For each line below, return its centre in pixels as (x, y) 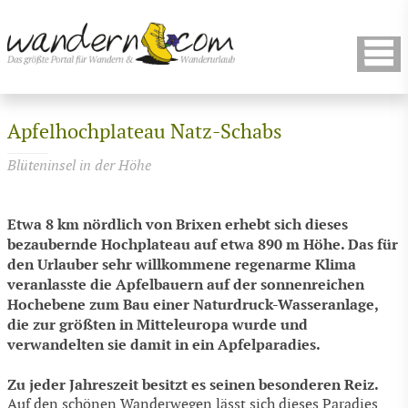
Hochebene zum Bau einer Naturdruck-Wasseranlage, (193, 305)
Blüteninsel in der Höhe (79, 166)
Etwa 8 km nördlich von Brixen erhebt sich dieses (178, 225)
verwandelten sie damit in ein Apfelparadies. (164, 345)
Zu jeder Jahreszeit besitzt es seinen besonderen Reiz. (193, 384)
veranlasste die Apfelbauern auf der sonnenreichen (186, 285)
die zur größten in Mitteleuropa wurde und (158, 325)
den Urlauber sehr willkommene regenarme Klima (182, 265)
